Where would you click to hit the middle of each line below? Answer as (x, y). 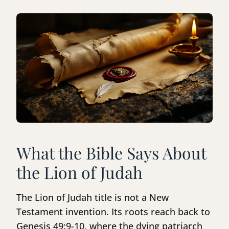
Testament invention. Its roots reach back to (113, 212)
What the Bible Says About (111, 153)
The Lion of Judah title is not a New (93, 198)
